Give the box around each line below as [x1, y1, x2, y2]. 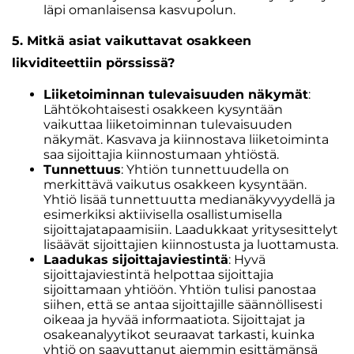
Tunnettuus [43, 162, 121, 177]
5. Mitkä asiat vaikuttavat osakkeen [12, 33, 251, 48]
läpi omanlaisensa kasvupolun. [43, 2, 235, 17]
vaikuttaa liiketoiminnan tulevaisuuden [43, 117, 292, 132]
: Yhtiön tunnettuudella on [121, 162, 289, 177]
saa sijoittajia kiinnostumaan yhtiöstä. [43, 147, 279, 162]
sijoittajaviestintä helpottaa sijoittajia [43, 267, 273, 282]
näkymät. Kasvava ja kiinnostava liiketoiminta [43, 132, 329, 147]
